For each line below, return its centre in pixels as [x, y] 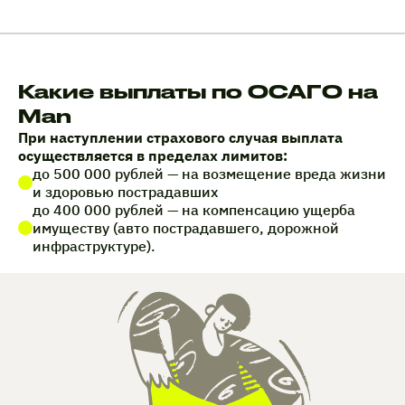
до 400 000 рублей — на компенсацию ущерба [194, 210]
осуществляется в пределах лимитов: [153, 156]
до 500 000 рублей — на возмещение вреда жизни [209, 174]
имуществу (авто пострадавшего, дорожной [186, 228]
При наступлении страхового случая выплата [180, 138]
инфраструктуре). [94, 246]
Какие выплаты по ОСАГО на [198, 92]
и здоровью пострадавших [125, 192]
